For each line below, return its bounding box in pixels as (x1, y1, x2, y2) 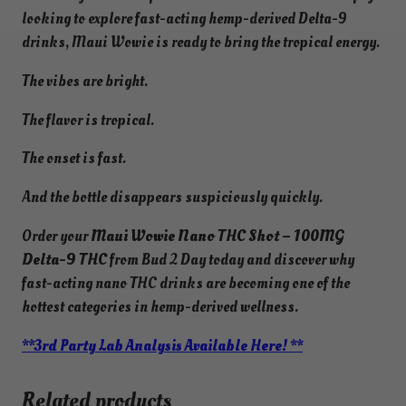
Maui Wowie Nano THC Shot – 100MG (91, 225, 344, 246)
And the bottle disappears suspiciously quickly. (22, 187, 323, 208)
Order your (22, 225, 91, 246)
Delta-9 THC (22, 248, 107, 270)
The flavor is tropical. (22, 109, 154, 130)
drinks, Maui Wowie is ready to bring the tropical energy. (22, 31, 380, 53)
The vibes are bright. (22, 70, 148, 92)
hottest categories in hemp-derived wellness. (22, 295, 298, 317)
